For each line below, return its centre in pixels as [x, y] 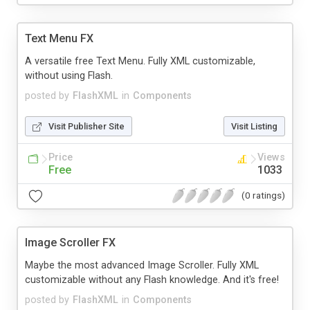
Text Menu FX [59, 38]
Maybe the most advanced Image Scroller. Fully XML [142, 265]
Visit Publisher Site [86, 126]
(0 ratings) [263, 195]
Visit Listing [254, 126]
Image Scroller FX [70, 242]
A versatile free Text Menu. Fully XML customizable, [140, 61]
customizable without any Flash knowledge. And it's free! [152, 280]
